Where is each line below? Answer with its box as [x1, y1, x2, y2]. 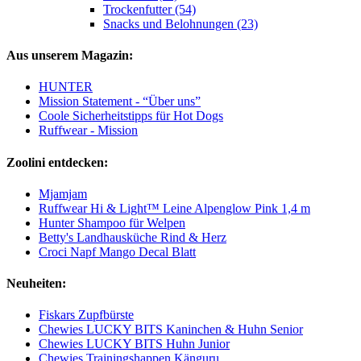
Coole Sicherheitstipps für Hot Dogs [39, 109, 223, 123]
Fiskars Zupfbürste [39, 308, 134, 322]
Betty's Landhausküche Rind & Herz [39, 230, 226, 244]
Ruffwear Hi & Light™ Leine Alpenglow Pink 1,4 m [39, 201, 310, 215]
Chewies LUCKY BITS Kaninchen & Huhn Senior [39, 322, 303, 337]
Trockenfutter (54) [103, 2, 196, 16]
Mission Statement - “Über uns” [39, 94, 201, 109]
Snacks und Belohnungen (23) [103, 16, 258, 31]
